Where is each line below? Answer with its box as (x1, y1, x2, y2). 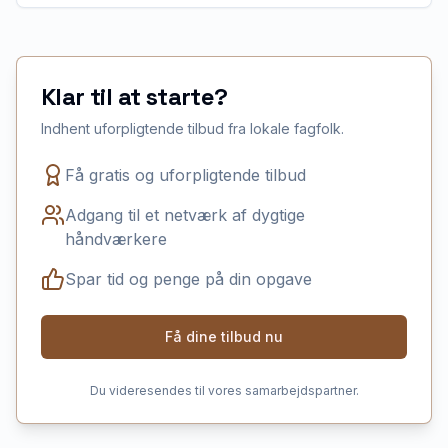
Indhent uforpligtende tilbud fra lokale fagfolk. (41, 120, 344, 137)
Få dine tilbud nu (165, 328, 283, 345)
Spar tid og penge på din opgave (65, 269, 312, 289)
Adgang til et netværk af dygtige (65, 205, 305, 225)
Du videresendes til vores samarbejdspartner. (89, 383, 359, 398)
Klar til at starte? (41, 81, 228, 112)
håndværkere (65, 229, 167, 249)
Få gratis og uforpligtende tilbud (65, 165, 306, 185)
